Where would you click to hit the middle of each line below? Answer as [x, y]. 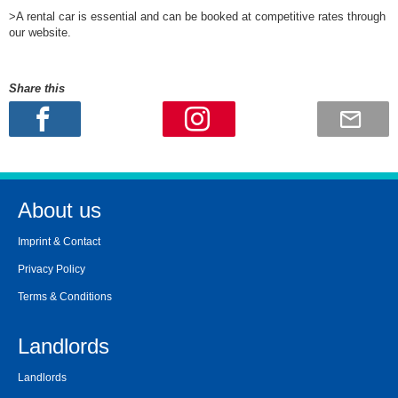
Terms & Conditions [65, 297]
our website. [40, 33]
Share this [37, 89]
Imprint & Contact [59, 242]
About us [60, 211]
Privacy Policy [52, 270]
